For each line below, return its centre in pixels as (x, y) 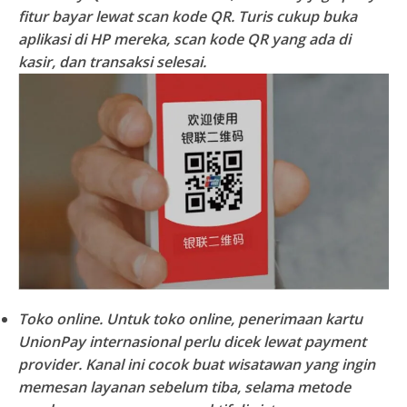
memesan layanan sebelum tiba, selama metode (184, 387)
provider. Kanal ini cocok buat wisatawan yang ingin (197, 365)
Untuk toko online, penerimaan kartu (233, 319)
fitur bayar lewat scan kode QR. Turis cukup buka (188, 16)
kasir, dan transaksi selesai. (112, 62)
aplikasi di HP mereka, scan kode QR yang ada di (184, 39)
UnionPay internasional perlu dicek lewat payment (192, 342)
